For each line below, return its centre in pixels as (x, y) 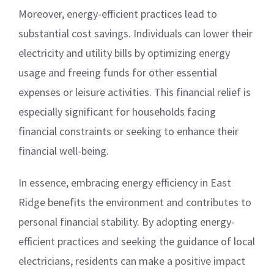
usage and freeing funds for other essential (118, 73)
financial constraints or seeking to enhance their (128, 131)
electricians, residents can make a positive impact (132, 261)
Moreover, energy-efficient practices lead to (118, 14)
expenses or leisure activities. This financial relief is (135, 92)
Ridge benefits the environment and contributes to (135, 202)
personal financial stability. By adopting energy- (127, 222)
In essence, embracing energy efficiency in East (125, 183)
